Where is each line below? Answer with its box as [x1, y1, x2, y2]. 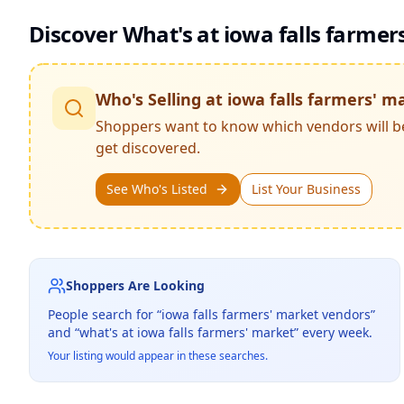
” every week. [294, 324, 372, 341]
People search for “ [48, 306, 161, 323]
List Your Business [252, 180, 361, 197]
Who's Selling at [96, 88, 227, 110]
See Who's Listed [106, 180, 207, 197]
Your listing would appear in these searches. [48, 348, 268, 363]
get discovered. [96, 138, 200, 158]
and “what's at [48, 324, 137, 341]
